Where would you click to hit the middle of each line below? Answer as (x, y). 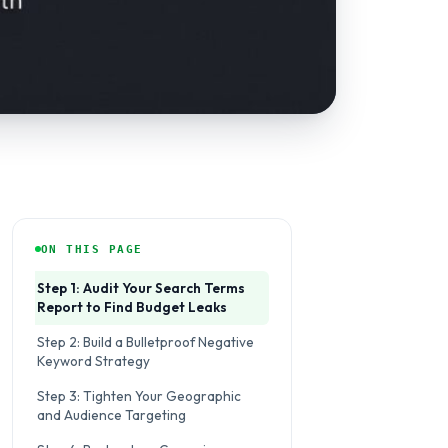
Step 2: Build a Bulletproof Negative (145, 341)
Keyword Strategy (93, 360)
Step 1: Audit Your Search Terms (141, 287)
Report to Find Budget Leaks (132, 306)
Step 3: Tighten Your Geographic (139, 395)
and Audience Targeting (111, 414)
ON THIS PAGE (92, 248)
